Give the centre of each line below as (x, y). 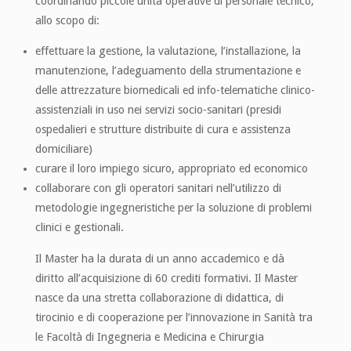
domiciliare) (63, 149)
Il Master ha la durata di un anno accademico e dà (159, 258)
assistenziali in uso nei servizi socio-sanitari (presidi (158, 110)
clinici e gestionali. (79, 228)
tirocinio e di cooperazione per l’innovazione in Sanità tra (174, 317)
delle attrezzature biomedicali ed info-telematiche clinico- (175, 90)
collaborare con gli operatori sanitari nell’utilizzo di (158, 188)
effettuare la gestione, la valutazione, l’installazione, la (168, 51)
